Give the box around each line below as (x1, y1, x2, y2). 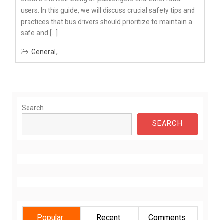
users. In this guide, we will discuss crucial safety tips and (21, 6, 195, 14)
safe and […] (21, 28, 58, 37)
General (31, 47, 55, 55)
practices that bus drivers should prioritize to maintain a (21, 17, 192, 26)
